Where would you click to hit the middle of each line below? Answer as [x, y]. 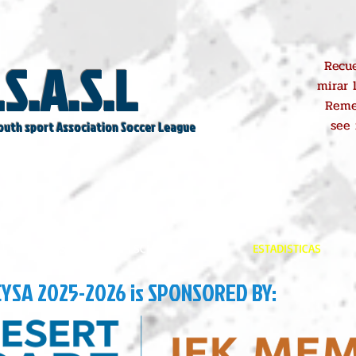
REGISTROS [39, 248]
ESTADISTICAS [286, 248]
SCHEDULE [159, 248]
